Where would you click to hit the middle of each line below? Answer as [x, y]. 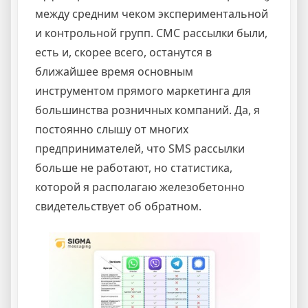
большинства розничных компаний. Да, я [147, 110]
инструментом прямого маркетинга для [143, 90]
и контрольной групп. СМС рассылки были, [151, 33]
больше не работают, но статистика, [134, 167]
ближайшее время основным [114, 71]
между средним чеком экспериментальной [152, 13]
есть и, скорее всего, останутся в [123, 52]
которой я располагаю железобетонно [140, 187]
